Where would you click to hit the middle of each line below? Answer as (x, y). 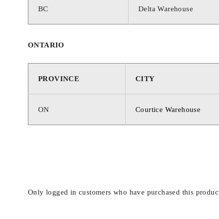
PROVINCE (59, 78)
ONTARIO (46, 45)
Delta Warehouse (166, 9)
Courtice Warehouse (168, 109)
